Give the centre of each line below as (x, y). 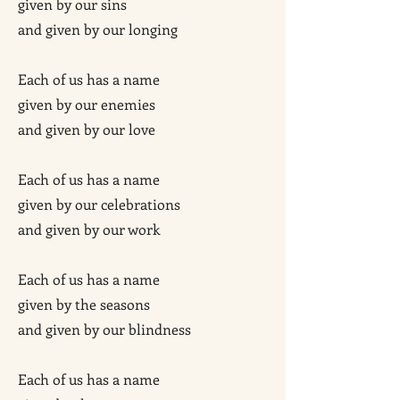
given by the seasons (84, 304)
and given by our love (87, 129)
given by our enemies (87, 104)
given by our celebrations (99, 204)
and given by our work (89, 229)
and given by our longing (98, 29)
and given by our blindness (104, 329)
